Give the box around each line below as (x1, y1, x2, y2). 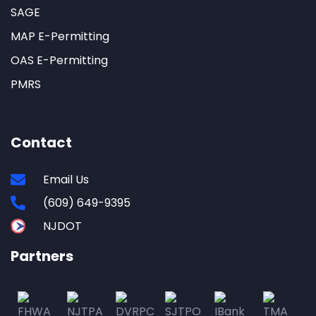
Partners (11, 245, 73, 266)
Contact (11, 132, 72, 152)
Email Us (43, 171, 90, 188)
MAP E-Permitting (11, 28, 109, 44)
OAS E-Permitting (11, 51, 108, 68)
